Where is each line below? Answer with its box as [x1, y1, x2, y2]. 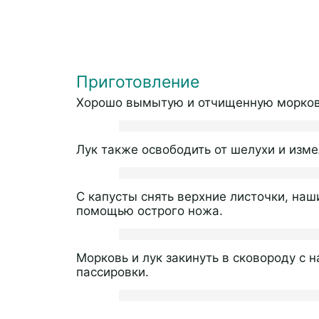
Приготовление [76, 72, 199, 92]
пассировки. [76, 265, 149, 279]
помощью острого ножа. [76, 204, 223, 218]
